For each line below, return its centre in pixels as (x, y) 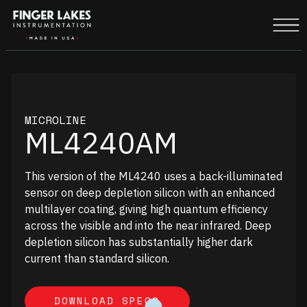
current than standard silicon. (97, 259)
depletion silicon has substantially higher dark (139, 242)
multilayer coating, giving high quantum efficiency (146, 209)
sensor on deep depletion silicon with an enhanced (150, 193)
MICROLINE (56, 120)
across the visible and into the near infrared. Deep (148, 226)
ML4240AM (101, 143)
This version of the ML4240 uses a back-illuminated (153, 176)
